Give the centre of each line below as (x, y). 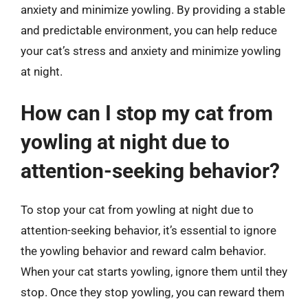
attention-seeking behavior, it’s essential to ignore (148, 230)
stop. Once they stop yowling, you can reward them (153, 292)
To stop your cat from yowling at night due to (137, 210)
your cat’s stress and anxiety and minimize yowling (151, 51)
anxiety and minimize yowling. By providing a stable (153, 9)
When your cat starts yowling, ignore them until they (154, 272)
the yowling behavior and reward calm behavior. (143, 251)
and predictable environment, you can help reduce (149, 30)
